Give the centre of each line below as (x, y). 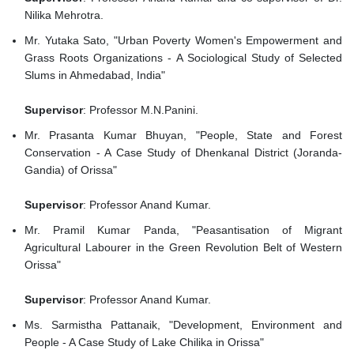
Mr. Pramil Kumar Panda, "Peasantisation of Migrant (183, 230)
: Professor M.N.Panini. (141, 110)
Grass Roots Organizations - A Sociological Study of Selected (183, 58)
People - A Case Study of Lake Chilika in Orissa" (146, 343)
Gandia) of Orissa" (72, 170)
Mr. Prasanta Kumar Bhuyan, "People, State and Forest (183, 136)
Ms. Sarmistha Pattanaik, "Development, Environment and (183, 325)
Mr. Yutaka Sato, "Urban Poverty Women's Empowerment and (183, 41)
